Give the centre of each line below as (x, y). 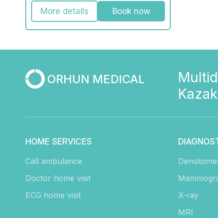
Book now (132, 11)
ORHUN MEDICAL (96, 79)
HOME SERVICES (59, 142)
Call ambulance (54, 161)
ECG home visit (53, 195)
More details (65, 11)
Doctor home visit (58, 178)
